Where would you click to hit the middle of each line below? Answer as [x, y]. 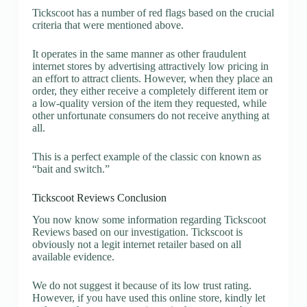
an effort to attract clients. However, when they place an [152, 78]
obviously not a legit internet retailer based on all [136, 245]
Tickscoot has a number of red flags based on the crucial [153, 12]
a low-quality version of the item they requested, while [149, 103]
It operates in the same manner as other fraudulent [139, 53]
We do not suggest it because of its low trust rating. [142, 286]
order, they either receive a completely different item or [150, 90]
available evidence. [73, 257]
